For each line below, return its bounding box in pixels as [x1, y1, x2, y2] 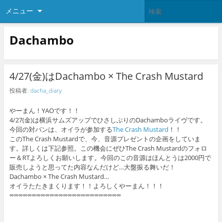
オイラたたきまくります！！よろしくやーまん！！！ [9, 181, 164, 191]
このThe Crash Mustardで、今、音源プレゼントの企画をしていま [9, 134, 201, 144]
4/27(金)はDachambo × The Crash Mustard [9, 69, 203, 83]
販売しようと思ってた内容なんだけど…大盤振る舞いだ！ [9, 163, 175, 172]
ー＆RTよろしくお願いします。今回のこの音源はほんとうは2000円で [9, 153, 211, 163]
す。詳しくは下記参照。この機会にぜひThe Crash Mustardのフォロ [9, 144, 207, 153]
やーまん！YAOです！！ [9, 106, 80, 115]
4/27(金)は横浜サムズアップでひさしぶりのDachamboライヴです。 [9, 115, 207, 125]
